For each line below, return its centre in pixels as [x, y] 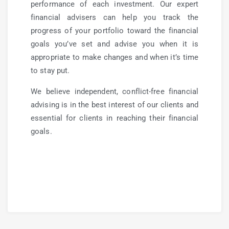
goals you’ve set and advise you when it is [114, 44]
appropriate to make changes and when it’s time [114, 57]
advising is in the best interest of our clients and [114, 105]
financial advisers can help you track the [114, 17]
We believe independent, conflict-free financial [114, 91]
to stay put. [50, 71]
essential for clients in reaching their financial [114, 118]
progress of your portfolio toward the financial [114, 31]
